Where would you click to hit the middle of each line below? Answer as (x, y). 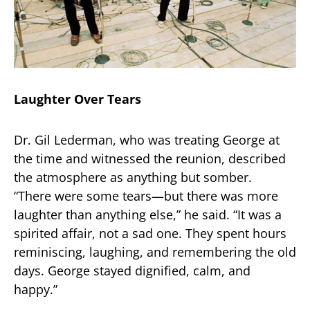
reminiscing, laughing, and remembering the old (155, 252)
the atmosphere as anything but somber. (133, 177)
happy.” (36, 290)
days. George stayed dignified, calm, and (132, 271)
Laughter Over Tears (77, 99)
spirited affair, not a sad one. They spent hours (150, 234)
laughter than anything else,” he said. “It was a (148, 215)
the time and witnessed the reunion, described (150, 159)
